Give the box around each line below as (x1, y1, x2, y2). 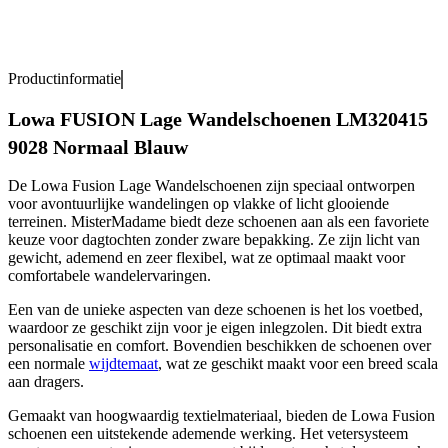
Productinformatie (8, 70, 121, 87)
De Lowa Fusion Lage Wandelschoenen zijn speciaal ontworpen (8, 177, 415, 195)
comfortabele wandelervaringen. (8, 267, 211, 285)
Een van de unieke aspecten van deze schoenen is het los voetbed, (8, 301, 423, 319)
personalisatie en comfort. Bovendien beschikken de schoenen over (8, 337, 431, 355)
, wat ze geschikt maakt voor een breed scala (158, 355, 438, 373)
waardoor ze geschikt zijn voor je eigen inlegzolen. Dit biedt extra (8, 319, 422, 337)
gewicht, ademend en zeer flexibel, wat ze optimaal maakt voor (8, 249, 405, 267)
